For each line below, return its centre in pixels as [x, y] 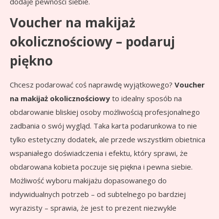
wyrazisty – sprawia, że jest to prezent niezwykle [93, 208]
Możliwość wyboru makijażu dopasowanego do [88, 181]
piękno [31, 61]
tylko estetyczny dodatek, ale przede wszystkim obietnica [108, 140]
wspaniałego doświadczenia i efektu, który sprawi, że [99, 153]
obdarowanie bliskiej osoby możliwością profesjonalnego [105, 112]
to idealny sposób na [146, 99]
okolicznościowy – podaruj [92, 42]
